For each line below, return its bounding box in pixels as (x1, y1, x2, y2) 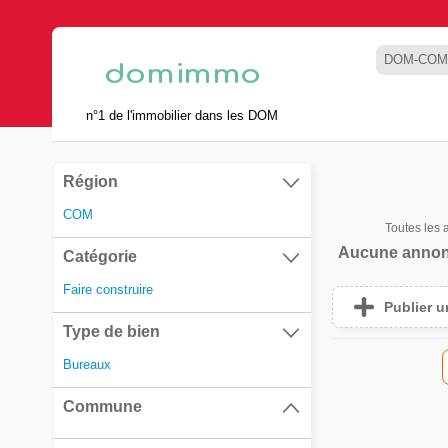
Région (63, 173, 118, 190)
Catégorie (63, 248, 137, 265)
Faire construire (63, 282, 153, 297)
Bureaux (63, 357, 111, 372)
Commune (63, 398, 142, 415)
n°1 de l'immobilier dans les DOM (86, 107, 278, 123)
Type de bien (63, 323, 160, 340)
